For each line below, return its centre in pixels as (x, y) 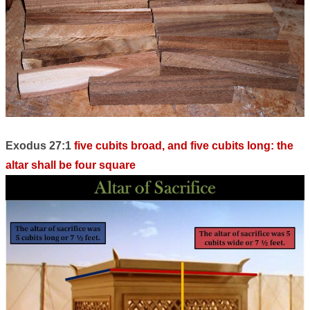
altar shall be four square (71, 165)
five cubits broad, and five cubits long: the (184, 145)
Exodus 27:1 (40, 145)
